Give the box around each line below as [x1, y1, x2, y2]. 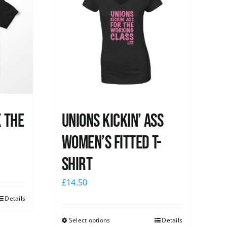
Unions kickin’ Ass [62, 110, 164, 133]
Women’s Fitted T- [62, 132, 162, 155]
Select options [69, 216, 110, 225]
